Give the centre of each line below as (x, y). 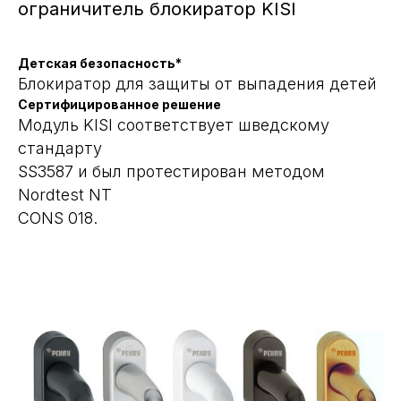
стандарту (60, 149)
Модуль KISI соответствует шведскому (174, 125)
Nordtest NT (65, 195)
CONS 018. (58, 218)
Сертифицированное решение (119, 105)
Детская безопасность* (100, 64)
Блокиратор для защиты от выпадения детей (197, 84)
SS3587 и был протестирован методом (171, 172)
